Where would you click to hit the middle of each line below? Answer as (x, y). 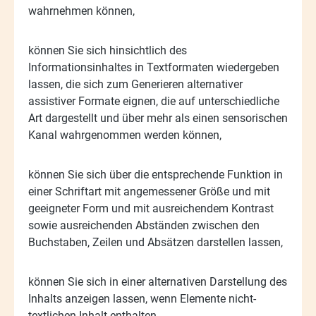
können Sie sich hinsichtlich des (108, 50)
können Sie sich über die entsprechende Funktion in (156, 174)
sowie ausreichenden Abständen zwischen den (144, 225)
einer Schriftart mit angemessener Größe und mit (149, 191)
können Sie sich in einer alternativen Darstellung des (158, 281)
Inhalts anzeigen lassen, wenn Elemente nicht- (142, 298)
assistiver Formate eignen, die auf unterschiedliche (154, 101)
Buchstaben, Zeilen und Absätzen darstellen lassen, (156, 242)
